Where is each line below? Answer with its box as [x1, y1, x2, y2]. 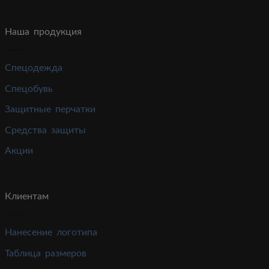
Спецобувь [5, 83, 53, 94]
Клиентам [5, 192, 49, 202]
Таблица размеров [5, 248, 87, 258]
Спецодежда [5, 63, 63, 73]
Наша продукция [5, 27, 82, 37]
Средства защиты [5, 125, 86, 135]
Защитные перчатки [5, 104, 96, 115]
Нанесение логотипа [5, 228, 98, 238]
